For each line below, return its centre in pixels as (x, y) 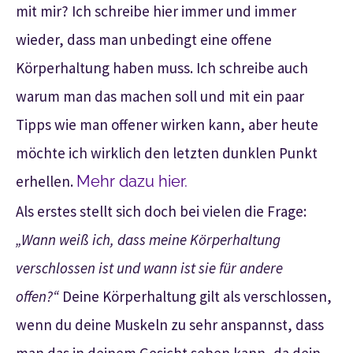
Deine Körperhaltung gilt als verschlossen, (195, 296)
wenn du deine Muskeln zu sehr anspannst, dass (170, 324)
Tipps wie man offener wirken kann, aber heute (167, 124)
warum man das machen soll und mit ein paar (160, 96)
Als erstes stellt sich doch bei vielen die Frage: (161, 211)
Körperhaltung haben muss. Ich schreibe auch (162, 67)
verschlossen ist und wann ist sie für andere (149, 268)
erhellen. (46, 181)
